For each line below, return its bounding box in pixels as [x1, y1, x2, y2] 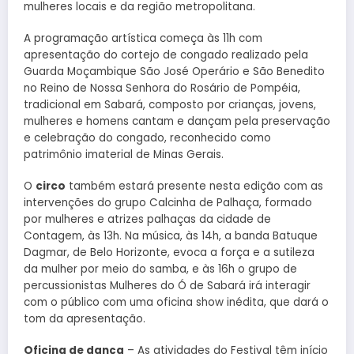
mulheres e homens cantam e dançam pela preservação [24, 113, 330, 129]
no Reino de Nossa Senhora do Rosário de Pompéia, [24, 80, 300, 96]
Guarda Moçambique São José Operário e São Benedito [24, 63, 325, 79]
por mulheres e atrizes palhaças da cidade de [24, 211, 271, 227]
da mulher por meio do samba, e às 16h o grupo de [24, 261, 297, 277]
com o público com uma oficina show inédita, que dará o [24, 294, 329, 310]
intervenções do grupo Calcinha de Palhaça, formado [24, 194, 312, 210]
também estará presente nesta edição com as [66, 178, 323, 194]
